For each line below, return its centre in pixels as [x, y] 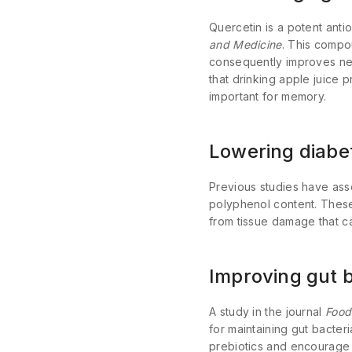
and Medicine [246, 44]
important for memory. [268, 96]
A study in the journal [267, 311]
